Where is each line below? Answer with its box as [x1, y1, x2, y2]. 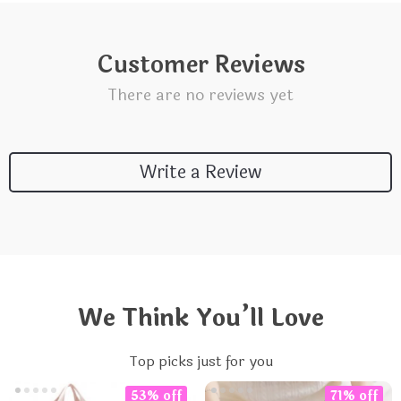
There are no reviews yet [107, 82, 294, 107]
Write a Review [140, 158, 261, 186]
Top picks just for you [128, 350, 273, 372]
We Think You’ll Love [77, 300, 324, 337]
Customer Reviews [96, 47, 305, 83]
